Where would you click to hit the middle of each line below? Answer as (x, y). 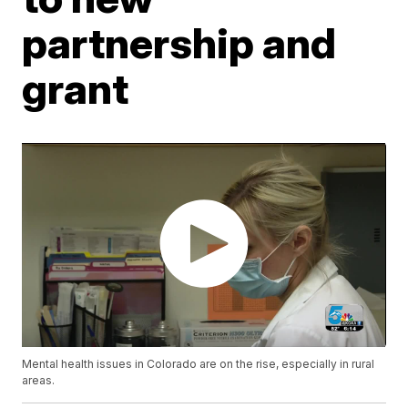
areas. (39, 381)
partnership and (179, 43)
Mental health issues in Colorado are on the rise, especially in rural (199, 364)
